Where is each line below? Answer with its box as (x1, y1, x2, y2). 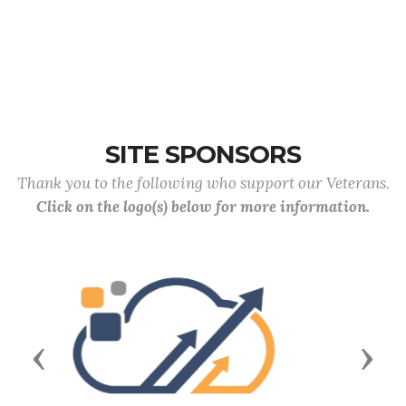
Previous (38, 325, 113, 348)
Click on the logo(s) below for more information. (36, 196, 370, 217)
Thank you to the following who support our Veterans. (16, 172, 390, 193)
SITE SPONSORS (105, 139, 301, 169)
